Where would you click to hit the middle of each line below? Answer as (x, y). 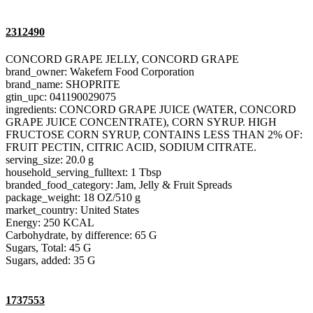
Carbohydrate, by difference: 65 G (81, 235)
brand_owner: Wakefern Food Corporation (100, 71)
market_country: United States (72, 210)
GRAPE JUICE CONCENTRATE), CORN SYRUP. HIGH (141, 122)
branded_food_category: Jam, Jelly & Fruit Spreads (119, 184)
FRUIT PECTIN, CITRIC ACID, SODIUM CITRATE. (131, 147)
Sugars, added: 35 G (51, 260)
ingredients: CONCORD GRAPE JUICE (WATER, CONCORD (151, 109)
